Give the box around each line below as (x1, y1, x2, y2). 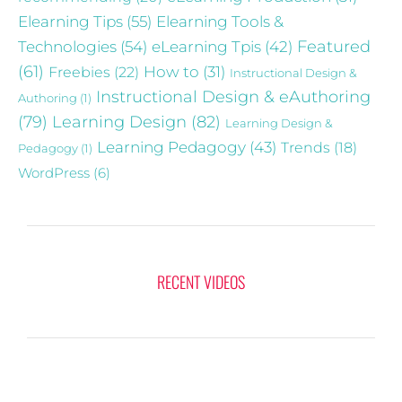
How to (144, 63, 199, 82)
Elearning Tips (18, 12, 123, 31)
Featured (297, 37, 371, 57)
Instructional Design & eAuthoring (96, 87, 371, 108)
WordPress (18, 165, 90, 182)
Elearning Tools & (156, 12, 284, 31)
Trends (281, 138, 330, 157)
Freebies (48, 63, 110, 82)
